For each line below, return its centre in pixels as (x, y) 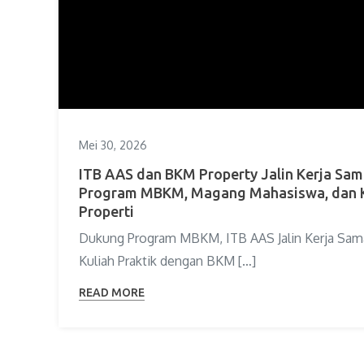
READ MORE (112, 292)
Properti (106, 211)
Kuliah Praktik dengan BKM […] (167, 260)
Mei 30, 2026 (113, 145)
